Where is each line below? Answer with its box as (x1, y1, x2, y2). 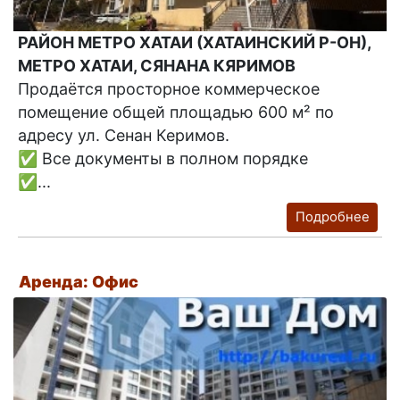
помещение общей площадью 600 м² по (18, 103, 334, 122)
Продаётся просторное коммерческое (18, 79, 320, 99)
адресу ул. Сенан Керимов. (18, 126, 229, 146)
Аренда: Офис (19, 271, 138, 291)
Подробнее (295, 209, 370, 226)
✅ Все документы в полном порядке (18, 149, 308, 169)
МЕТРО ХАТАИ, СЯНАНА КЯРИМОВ (18, 56, 296, 76)
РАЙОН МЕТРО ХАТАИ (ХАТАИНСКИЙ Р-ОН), (18, 33, 371, 53)
